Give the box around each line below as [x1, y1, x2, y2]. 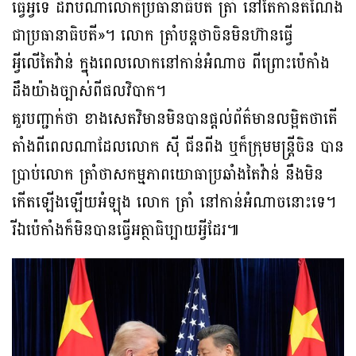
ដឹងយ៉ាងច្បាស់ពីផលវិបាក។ [12, 77, 166, 106]
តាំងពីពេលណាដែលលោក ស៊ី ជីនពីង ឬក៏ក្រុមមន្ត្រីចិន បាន [12, 133, 344, 162]
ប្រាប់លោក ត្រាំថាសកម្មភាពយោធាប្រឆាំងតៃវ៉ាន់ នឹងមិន [12, 161, 323, 190]
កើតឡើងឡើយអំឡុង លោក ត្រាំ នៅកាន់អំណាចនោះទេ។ [12, 188, 336, 218]
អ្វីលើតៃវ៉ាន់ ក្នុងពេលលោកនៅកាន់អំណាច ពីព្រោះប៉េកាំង [12, 49, 330, 79]
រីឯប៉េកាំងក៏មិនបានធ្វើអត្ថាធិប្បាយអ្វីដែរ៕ [12, 216, 239, 246]
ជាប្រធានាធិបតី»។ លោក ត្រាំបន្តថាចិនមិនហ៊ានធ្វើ [12, 21, 293, 51]
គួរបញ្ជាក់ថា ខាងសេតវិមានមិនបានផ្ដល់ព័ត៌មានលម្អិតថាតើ [12, 105, 338, 134]
